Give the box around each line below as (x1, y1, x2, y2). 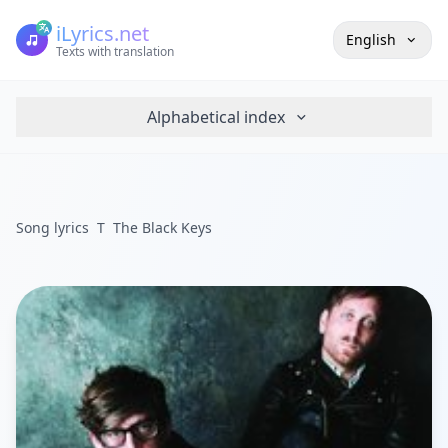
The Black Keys (113, 218, 212, 237)
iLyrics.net (56, 20, 149, 47)
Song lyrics (16, 218, 89, 237)
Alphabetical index (146, 106, 285, 128)
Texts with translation (56, 43, 174, 60)
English (346, 30, 396, 49)
